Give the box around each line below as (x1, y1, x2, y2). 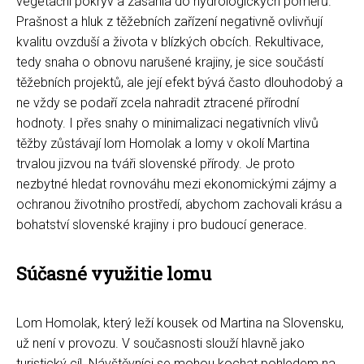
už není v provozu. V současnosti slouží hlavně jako (16, 336, 305, 352)
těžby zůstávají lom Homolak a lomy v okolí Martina (16, 136, 310, 152)
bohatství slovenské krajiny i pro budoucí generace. (16, 217, 307, 233)
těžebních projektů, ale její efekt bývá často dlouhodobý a (16, 75, 343, 91)
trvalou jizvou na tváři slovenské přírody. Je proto (16, 156, 295, 172)
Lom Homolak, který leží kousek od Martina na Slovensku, (16, 315, 344, 331)
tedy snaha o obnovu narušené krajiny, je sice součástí (16, 54, 323, 71)
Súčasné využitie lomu (16, 262, 211, 286)
